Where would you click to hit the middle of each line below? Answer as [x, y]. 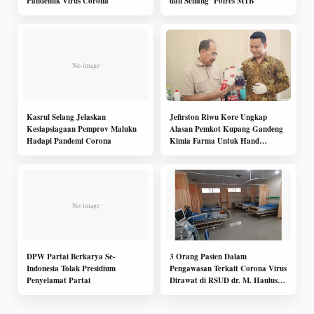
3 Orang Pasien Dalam [208, 257]
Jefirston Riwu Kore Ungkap [218, 117]
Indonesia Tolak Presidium [71, 269]
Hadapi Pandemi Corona [69, 141]
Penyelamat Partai [59, 281]
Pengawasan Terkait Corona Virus [228, 269]
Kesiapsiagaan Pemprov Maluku [82, 129]
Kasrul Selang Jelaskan [66, 117]
